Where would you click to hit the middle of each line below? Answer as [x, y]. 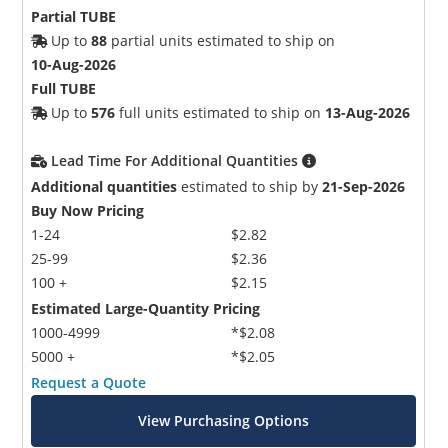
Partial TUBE [74, 17]
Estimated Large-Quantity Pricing [146, 309]
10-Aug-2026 [74, 65]
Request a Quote [89, 383]
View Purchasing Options [224, 421]
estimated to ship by [250, 187]
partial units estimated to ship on [221, 41]
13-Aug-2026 [368, 113]
